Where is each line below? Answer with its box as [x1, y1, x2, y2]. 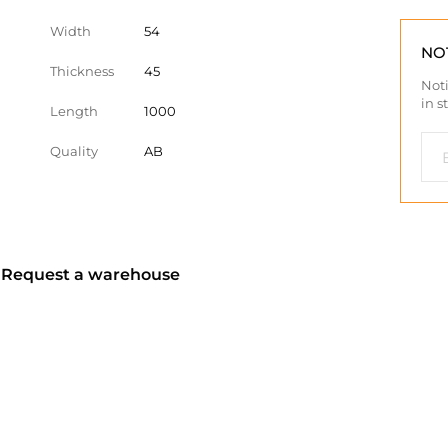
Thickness [50, 63, 114, 79]
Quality [50, 143, 98, 159]
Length [50, 103, 98, 119]
